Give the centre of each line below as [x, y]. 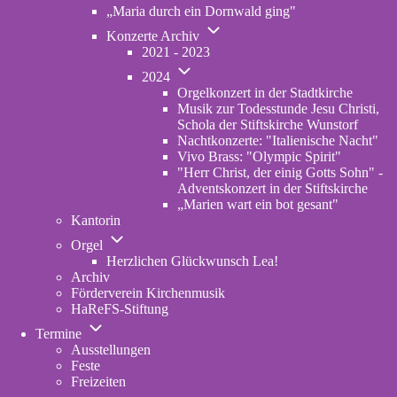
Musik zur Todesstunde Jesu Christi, [278, 109]
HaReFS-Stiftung [120, 309]
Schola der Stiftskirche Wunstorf [268, 125]
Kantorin [96, 220]
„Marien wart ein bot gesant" [258, 204]
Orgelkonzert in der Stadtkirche [265, 93]
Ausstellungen [111, 350]
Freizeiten [98, 381]
